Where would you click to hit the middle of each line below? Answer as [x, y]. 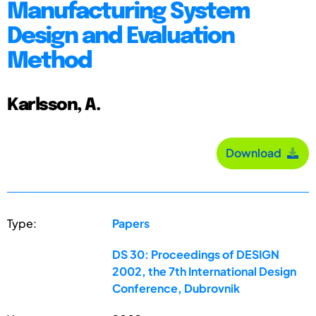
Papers [131, 223]
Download [256, 153]
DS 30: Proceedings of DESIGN [196, 254]
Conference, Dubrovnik [176, 288]
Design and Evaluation [121, 37]
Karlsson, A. [53, 105]
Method [49, 61]
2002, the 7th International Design [205, 271]
